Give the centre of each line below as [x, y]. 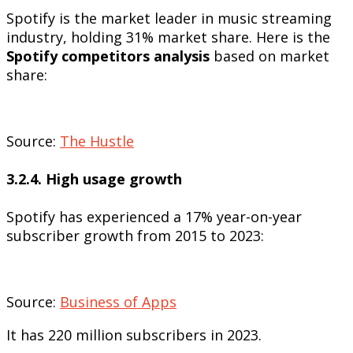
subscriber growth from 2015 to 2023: [135, 235]
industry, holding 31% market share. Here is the [168, 37]
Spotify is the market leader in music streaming [169, 18]
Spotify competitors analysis [108, 56]
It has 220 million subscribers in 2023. [134, 334]
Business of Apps [118, 301]
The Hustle [97, 141]
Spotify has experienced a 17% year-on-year [154, 216]
